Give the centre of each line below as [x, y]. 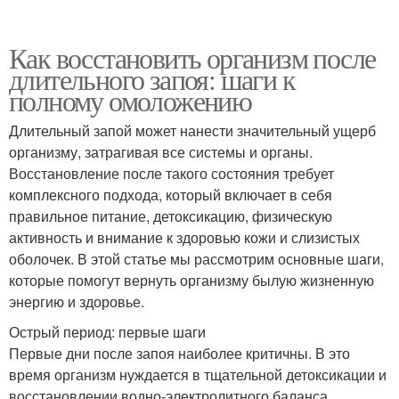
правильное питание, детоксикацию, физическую [171, 216]
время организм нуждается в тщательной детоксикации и [198, 375]
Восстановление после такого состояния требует [171, 174]
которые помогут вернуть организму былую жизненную [191, 281]
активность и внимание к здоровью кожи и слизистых [184, 238]
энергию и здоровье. [77, 302]
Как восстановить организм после [192, 58]
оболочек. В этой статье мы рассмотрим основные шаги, [196, 259]
